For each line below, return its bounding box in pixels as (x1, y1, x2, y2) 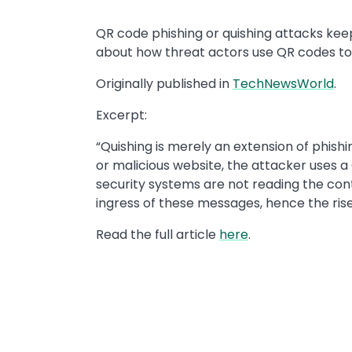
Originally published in (96, 75, 233, 93)
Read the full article (96, 225, 219, 244)
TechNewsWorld (233, 75, 334, 93)
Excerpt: (96, 106, 153, 124)
